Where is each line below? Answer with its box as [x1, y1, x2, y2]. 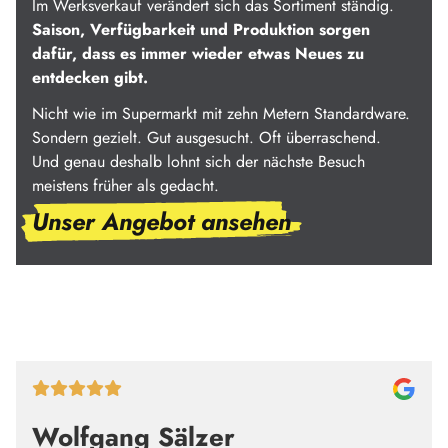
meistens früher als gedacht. [32, 173, 219, 197]
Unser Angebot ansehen [32, 203, 291, 239]
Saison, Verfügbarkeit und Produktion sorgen [32, 17, 370, 41]
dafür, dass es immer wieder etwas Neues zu [32, 41, 364, 65]
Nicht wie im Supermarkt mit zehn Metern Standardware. [32, 101, 410, 125]
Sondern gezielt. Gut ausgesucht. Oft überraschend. [32, 125, 381, 149]
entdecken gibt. [32, 65, 148, 89]
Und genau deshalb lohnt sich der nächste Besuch [32, 149, 365, 173]
